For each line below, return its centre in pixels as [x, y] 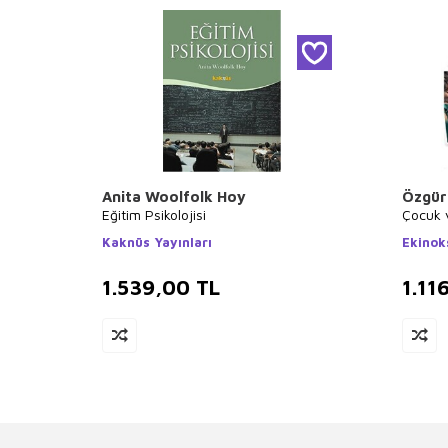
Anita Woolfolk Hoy [174, 196]
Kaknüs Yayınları [157, 242]
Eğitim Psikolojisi [154, 214]
